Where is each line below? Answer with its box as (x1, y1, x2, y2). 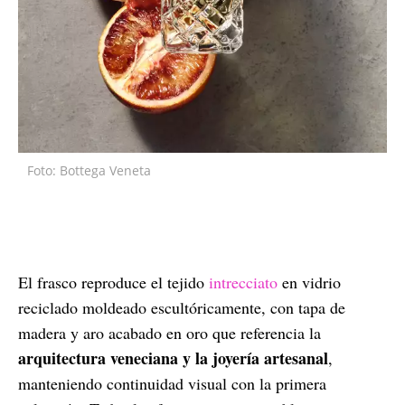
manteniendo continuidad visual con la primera (18, 372, 326, 394)
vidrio (302, 270, 341, 293)
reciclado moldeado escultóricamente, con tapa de (18, 296, 345, 318)
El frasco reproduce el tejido (18, 270, 209, 293)
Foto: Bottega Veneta (27, 161, 151, 179)
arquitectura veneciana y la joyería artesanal (18, 345, 328, 370)
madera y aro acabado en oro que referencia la (18, 321, 321, 344)
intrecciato (209, 270, 278, 293)
